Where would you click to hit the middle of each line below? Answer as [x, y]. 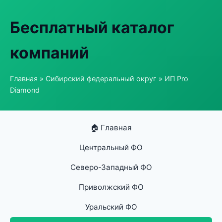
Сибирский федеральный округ [101, 79]
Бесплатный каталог [92, 28]
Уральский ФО [111, 207]
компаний [50, 53]
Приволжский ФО [111, 187]
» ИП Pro [172, 79]
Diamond [25, 90]
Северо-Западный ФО [111, 167]
